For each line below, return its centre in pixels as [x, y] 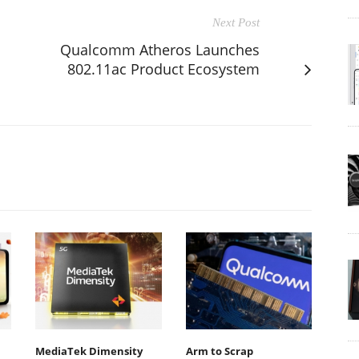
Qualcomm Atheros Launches [160, 49]
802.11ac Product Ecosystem [163, 69]
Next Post [236, 22]
